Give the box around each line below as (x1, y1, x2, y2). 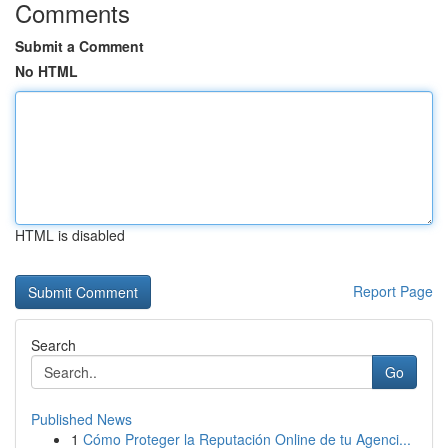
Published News (31, 409, 132, 429)
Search (31, 335, 76, 355)
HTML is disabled (15, 225, 125, 245)
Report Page (353, 281, 433, 301)
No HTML (15, 61, 78, 81)
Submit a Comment (15, 36, 144, 56)
